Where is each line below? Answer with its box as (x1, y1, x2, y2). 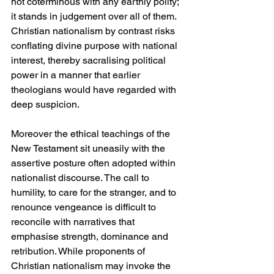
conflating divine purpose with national (11, 40, 180, 52)
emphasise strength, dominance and (11, 231, 171, 243)
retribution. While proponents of (11, 245, 147, 257)
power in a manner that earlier (11, 69, 143, 81)
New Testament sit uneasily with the (11, 143, 168, 155)
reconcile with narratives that (11, 216, 137, 228)
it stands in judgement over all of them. (11, 10, 179, 23)
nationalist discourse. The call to (11, 172, 152, 184)
